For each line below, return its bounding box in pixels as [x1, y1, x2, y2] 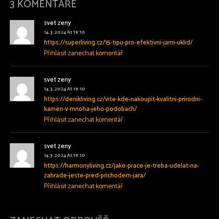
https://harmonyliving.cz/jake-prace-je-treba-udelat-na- [44, 161, 199, 172]
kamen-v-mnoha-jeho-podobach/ [44, 104, 137, 115]
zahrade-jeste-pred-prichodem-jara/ [44, 171, 146, 181]
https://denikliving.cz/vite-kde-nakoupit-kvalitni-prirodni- [44, 94, 202, 105]
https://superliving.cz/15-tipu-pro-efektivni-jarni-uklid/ [44, 38, 193, 48]
